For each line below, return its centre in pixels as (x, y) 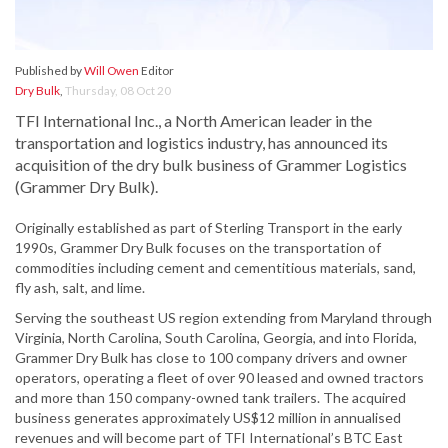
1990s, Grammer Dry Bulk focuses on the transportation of (198, 248)
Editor (156, 71)
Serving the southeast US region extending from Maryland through (223, 318)
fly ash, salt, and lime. (80, 288)
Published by (49, 71)
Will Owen (111, 71)
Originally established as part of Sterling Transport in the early (208, 228)
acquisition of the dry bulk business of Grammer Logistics (211, 165)
